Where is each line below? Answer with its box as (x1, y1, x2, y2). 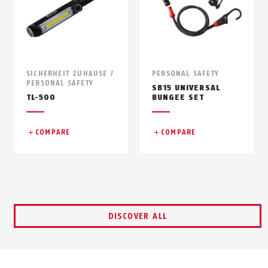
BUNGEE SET (152, 93, 205, 102)
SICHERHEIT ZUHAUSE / (26, 69, 114, 78)
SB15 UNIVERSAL (152, 83, 220, 93)
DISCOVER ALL (108, 211, 167, 222)
